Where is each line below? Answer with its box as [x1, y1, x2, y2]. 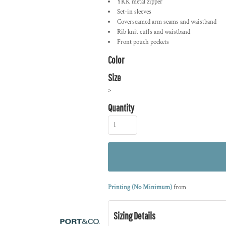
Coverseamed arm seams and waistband [117, 17, 216, 26]
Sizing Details [114, 209, 155, 221]
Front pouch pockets [117, 37, 169, 46]
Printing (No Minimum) [108, 183, 172, 192]
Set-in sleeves [117, 7, 151, 16]
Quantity [108, 101, 134, 114]
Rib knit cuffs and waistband [117, 27, 190, 36]
